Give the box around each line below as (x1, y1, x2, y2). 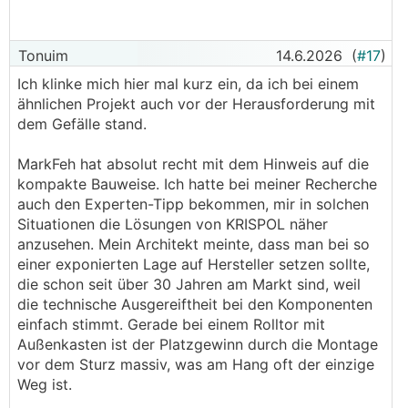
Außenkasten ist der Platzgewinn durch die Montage (17, 335, 378, 353)
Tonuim (14, 46, 68, 65)
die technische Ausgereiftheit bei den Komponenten (17, 295, 372, 313)
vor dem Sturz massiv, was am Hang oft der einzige (17, 355, 374, 373)
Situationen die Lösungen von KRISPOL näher (17, 215, 328, 233)
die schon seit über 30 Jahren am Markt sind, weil (17, 275, 361, 293)
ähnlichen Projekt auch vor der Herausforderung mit (17, 95, 375, 113)
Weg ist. (17, 375, 72, 393)
